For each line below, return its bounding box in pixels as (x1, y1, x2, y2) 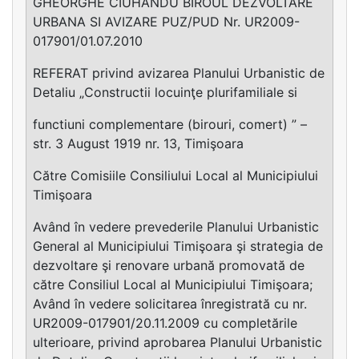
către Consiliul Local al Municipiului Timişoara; (33, 276, 313, 293)
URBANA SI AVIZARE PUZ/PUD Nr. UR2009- (33, 14, 300, 30)
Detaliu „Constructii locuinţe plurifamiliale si (33, 84, 297, 101)
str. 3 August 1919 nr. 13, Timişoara (33, 135, 244, 152)
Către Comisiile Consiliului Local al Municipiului (33, 167, 318, 184)
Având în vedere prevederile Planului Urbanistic (33, 219, 319, 236)
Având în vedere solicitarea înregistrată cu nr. (33, 296, 307, 313)
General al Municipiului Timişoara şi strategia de (33, 238, 323, 255)
